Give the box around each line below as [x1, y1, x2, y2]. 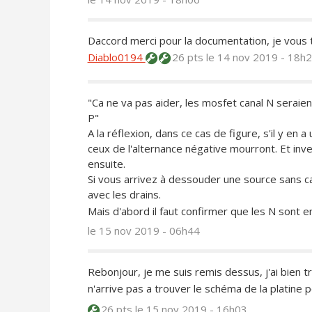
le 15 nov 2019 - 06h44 [87, 224, 200, 238]
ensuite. [87, 157, 125, 171]
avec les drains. [87, 187, 161, 202]
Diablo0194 [87, 50, 146, 65]
